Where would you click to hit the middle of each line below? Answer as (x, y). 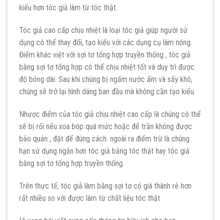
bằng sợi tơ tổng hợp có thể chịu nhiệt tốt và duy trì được (107, 67)
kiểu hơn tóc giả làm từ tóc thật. (68, 8)
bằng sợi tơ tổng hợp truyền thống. (72, 163)
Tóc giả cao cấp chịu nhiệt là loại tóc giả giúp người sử (103, 30)
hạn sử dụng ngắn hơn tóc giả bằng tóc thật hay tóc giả (104, 151)
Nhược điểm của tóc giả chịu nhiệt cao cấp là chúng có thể (110, 114)
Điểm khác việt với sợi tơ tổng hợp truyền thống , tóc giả (105, 55)
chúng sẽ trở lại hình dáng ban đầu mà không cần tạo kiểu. (107, 92)
